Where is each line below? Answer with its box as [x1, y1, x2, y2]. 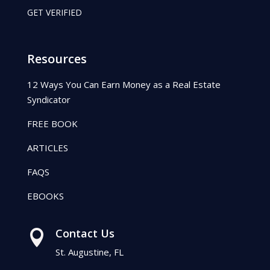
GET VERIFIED [27, 6, 82, 18]
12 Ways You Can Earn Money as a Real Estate [27, 78, 221, 90]
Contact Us [55, 225, 115, 240]
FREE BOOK [27, 117, 78, 130]
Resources [27, 50, 87, 67]
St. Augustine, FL [55, 245, 124, 258]
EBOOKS [27, 189, 64, 202]
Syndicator [27, 93, 71, 105]
